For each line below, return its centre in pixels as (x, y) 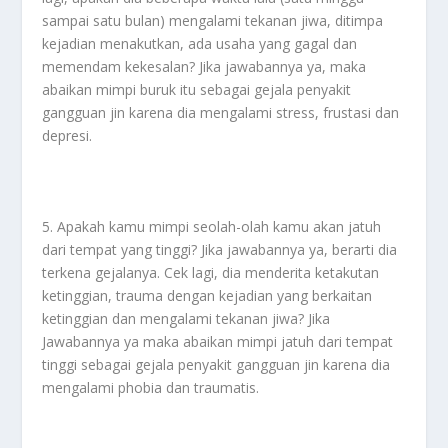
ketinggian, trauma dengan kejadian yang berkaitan (207, 295)
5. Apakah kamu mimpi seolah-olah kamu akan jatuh (212, 226)
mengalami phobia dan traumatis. (151, 387)
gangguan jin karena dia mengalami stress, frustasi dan (221, 113)
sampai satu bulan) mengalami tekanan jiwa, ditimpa (213, 21)
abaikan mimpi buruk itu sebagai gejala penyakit (197, 90)
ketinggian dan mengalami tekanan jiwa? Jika (186, 318)
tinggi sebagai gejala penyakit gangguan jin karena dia (216, 364)
